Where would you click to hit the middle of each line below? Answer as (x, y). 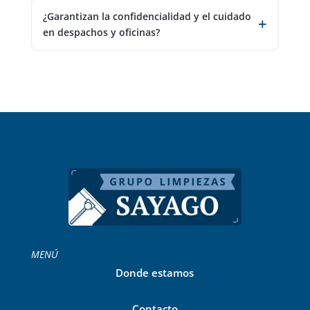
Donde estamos (155, 272)
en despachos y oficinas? (101, 33)
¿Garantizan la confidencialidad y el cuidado (147, 17)
